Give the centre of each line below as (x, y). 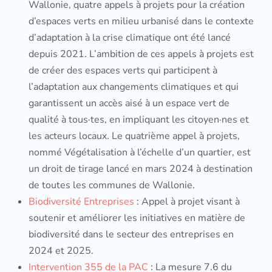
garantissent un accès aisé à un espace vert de (129, 103)
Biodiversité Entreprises (81, 202)
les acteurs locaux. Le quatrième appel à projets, (134, 136)
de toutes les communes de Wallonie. (113, 185)
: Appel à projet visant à (187, 202)
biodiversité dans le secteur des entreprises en (131, 234)
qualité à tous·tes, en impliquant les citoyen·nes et (139, 120)
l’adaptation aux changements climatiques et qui (134, 87)
